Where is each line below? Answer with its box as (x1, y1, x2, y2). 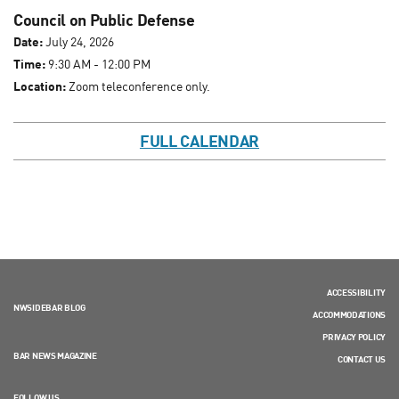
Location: (13, 78, 66, 94)
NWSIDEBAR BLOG (13, 302, 85, 313)
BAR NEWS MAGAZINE (13, 350, 97, 362)
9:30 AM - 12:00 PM (45, 56, 151, 72)
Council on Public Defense (13, 10, 195, 30)
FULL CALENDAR (139, 131, 260, 151)
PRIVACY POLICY (322, 331, 386, 343)
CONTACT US (338, 354, 386, 365)
